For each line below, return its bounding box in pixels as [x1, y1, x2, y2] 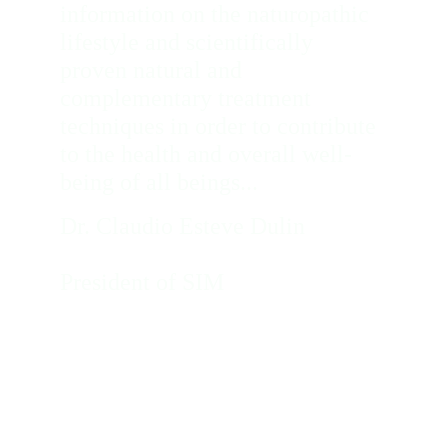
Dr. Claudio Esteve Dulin [60, 213, 383, 239]
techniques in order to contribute [60, 113, 382, 139]
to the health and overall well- [60, 141, 352, 167]
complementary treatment [60, 85, 317, 111]
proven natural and [60, 57, 248, 83]
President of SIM [60, 269, 224, 295]
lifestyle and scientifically [60, 29, 319, 55]
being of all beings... [60, 169, 264, 195]
